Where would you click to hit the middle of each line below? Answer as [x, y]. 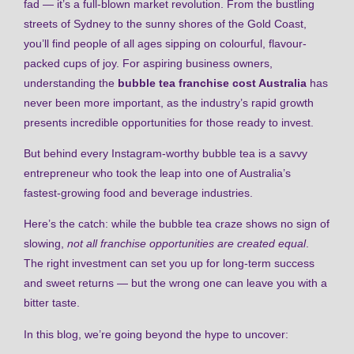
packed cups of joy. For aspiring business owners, [148, 63]
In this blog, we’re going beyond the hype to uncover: [156, 334]
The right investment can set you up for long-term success [169, 264]
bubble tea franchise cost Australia [212, 83]
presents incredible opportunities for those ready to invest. [169, 122]
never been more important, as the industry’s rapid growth [169, 102]
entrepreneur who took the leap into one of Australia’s [157, 173]
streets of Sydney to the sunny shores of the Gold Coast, [165, 23]
